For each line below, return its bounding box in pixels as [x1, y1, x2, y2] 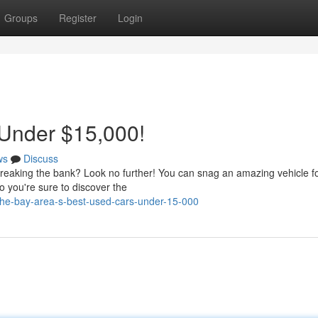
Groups [4, 11, 38, 25]
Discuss [23, 151, 58, 165]
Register [59, 11, 97, 25]
